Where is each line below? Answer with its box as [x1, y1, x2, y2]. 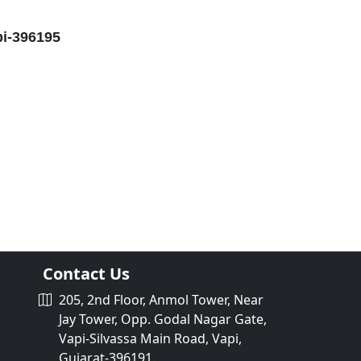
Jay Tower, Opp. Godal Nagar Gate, [59, 310, 267, 328]
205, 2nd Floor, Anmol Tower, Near [56, 291, 263, 309]
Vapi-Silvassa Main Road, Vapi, [59, 330, 242, 347]
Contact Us [43, 263, 130, 284]
